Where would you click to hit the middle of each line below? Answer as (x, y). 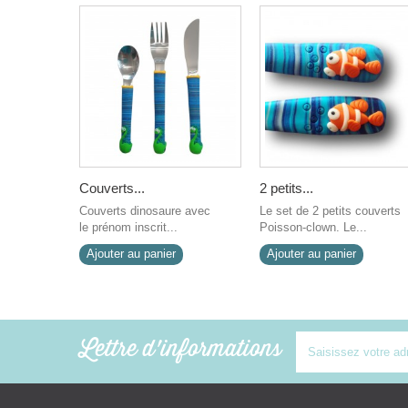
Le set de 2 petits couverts (330, 211)
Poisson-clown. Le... (313, 227)
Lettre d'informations (180, 349)
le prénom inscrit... (128, 227)
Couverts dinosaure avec (145, 211)
